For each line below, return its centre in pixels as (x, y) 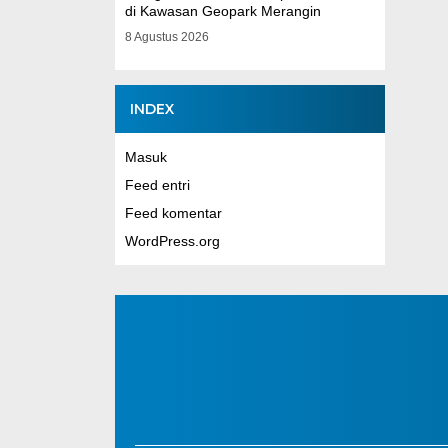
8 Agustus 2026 (166, 37)
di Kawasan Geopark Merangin (222, 11)
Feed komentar (173, 213)
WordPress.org (172, 241)
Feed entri (157, 185)
